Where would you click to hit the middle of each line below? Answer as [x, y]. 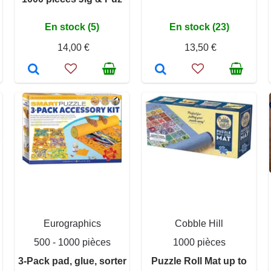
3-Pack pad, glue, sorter [72, 261]
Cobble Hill [199, 224]
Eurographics [72, 224]
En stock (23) [199, 27]
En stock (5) [72, 27]
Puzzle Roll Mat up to [199, 261]
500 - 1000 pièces [72, 243]
